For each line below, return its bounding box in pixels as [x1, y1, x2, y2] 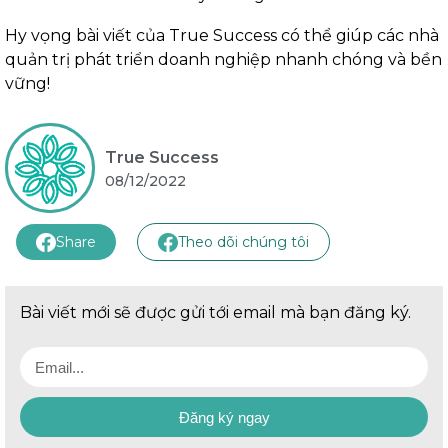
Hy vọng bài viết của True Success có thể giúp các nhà [5, 26, 439, 46]
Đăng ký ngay [178, 408, 270, 426]
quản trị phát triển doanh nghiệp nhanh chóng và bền [5, 50, 442, 70]
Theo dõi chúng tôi [178, 233, 309, 252]
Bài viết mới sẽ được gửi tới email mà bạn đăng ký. [20, 303, 411, 323]
